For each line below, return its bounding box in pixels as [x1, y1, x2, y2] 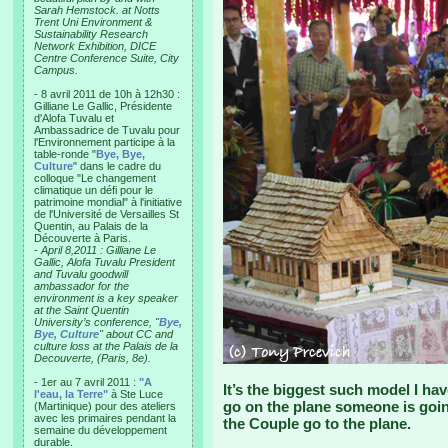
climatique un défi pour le [34, 184, 153, 196]
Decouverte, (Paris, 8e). [34, 352, 151, 364]
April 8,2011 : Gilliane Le [41, 244, 156, 256]
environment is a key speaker [34, 292, 178, 304]
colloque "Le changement [34, 172, 156, 184]
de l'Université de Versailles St [34, 208, 179, 220]
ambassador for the [34, 280, 129, 292]
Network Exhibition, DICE [34, 40, 156, 52]
